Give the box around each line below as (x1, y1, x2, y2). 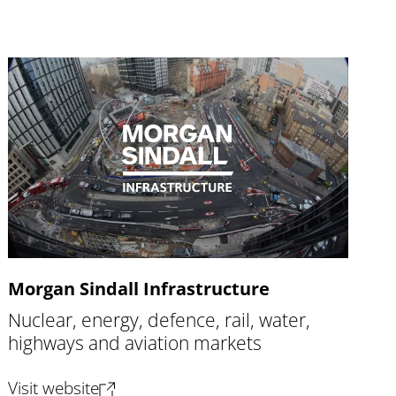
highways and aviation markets (7, 330, 262, 356)
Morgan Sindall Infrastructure (7, 277, 270, 301)
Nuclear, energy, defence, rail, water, (7, 307, 310, 333)
